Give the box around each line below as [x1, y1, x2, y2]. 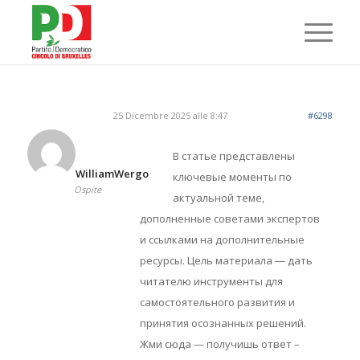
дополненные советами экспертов [139, 211, 320, 227]
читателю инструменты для [139, 274, 283, 289]
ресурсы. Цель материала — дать [139, 253, 313, 268]
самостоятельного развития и [139, 295, 295, 310]
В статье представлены [172, 149, 295, 164]
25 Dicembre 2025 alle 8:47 [112, 109, 227, 121]
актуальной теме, [172, 190, 264, 206]
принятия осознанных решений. [139, 316, 306, 331]
